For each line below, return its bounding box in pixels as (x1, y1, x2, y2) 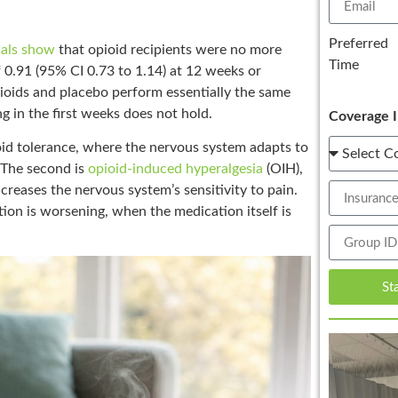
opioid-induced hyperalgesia (88, 161, 263, 176)
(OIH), (263, 161, 303, 176)
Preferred (328, 36, 388, 52)
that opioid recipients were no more (55, 42, 282, 57)
